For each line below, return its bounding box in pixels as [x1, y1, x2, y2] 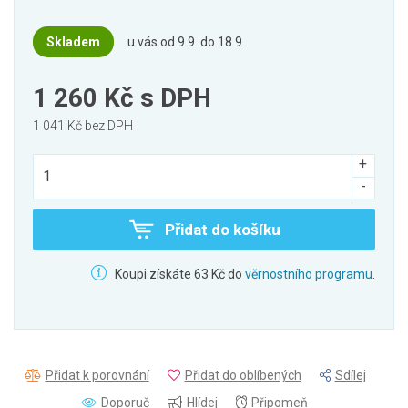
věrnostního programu [245, 267, 372, 281]
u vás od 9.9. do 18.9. [127, 35, 245, 49]
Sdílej [334, 368, 366, 382]
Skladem [46, 35, 100, 49]
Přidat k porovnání [45, 368, 149, 382]
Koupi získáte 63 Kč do [112, 267, 245, 281]
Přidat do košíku [164, 220, 280, 239]
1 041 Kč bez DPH [33, 118, 133, 133]
